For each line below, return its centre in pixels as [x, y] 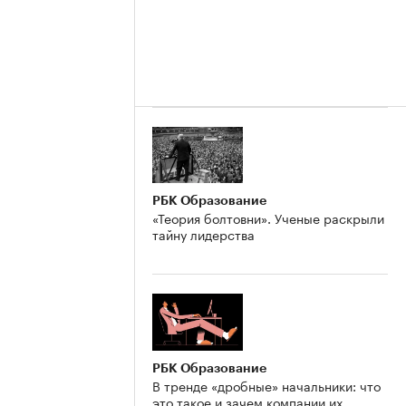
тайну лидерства [203, 234]
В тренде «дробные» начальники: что [266, 386]
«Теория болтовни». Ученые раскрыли [268, 218]
